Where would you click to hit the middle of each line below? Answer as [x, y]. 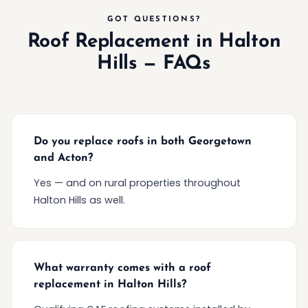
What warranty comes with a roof [122, 268]
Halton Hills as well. [79, 200]
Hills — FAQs [154, 64]
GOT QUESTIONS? [154, 19]
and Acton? [63, 158]
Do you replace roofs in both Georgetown [143, 141]
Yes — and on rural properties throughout [137, 183]
